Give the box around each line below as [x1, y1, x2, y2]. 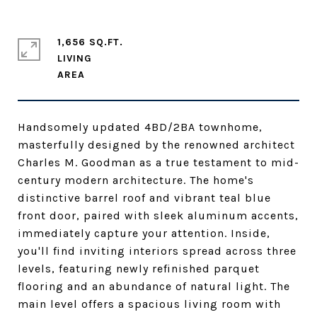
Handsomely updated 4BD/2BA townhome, [18, 120, 263, 134]
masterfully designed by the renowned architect [18, 138, 295, 151]
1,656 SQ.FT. [57, 36, 123, 48]
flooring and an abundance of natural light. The [18, 279, 290, 293]
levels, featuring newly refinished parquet [18, 262, 260, 275]
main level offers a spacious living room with [18, 297, 281, 311]
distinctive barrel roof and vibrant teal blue [18, 191, 271, 204]
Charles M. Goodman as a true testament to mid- [18, 156, 299, 169]
